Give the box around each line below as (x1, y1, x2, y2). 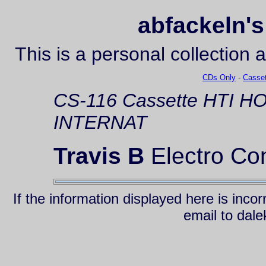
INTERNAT (53, 112, 147, 134)
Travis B (53, 143, 144, 169)
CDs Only (202, 73, 236, 83)
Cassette (122, 90, 198, 112)
